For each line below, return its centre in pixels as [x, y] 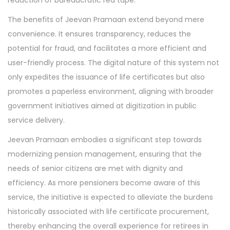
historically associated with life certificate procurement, [108, 212]
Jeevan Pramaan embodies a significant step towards [105, 140]
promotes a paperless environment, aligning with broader [111, 91]
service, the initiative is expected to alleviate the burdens [110, 197]
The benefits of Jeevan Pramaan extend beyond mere [106, 20]
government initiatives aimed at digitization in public [102, 106]
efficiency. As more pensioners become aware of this [104, 183]
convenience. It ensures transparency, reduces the [99, 34]
